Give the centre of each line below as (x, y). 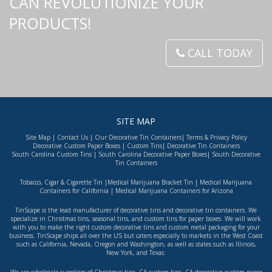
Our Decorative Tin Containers (138, 137)
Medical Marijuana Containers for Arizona (173, 191)
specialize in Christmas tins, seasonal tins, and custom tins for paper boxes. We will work (136, 219)
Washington (147, 244)
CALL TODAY (219, 53)
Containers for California (74, 191)
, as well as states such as (199, 244)
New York (120, 253)
